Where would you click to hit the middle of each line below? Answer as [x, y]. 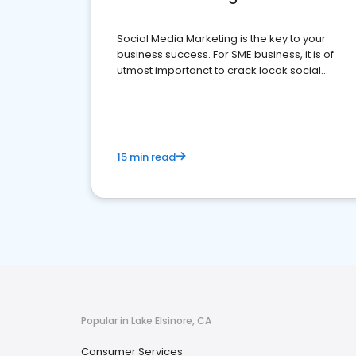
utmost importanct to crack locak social [219, 70]
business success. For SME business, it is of [225, 54]
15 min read [146, 157]
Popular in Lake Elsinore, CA [146, 321]
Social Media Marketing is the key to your [221, 39]
